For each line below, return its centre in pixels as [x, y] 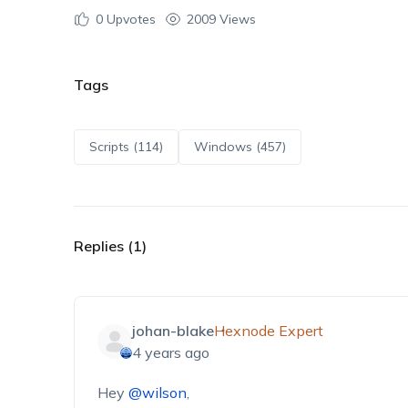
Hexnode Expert [268, 331]
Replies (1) [110, 246]
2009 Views [221, 19]
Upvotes [129, 19]
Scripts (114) [126, 146]
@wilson [157, 393]
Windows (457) [240, 146]
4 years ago [170, 352]
